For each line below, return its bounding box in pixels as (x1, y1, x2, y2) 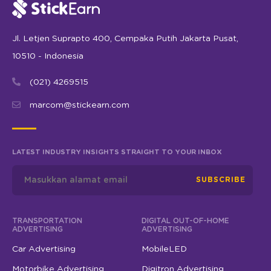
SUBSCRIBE (196, 176, 246, 183)
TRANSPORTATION (12, 217, 82, 224)
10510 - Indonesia (12, 52, 83, 60)
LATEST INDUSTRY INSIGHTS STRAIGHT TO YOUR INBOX (12, 149, 222, 155)
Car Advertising (12, 245, 76, 253)
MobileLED (142, 245, 187, 253)
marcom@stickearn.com (30, 101, 129, 109)
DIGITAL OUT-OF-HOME (142, 217, 229, 224)
